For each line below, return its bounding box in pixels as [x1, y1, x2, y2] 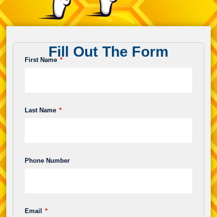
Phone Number [24, 156, 70, 164]
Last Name [24, 106, 58, 114]
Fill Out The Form [48, 44, 169, 60]
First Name [24, 56, 59, 63]
